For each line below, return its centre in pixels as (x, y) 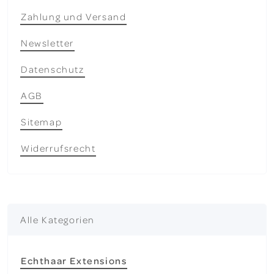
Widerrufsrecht (58, 148)
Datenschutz (53, 69)
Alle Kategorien (57, 219)
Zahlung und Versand (74, 16)
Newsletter (47, 43)
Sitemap (42, 121)
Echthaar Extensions (74, 260)
